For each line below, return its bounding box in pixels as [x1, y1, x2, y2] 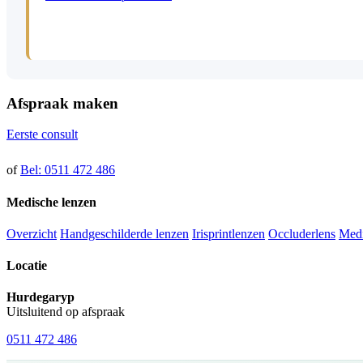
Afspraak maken [6, 94, 118, 112]
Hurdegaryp [6, 290, 75, 305]
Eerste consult [6, 127, 78, 142]
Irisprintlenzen [192, 226, 265, 241]
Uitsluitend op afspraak [6, 305, 125, 319]
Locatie [6, 258, 47, 273]
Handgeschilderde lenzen [60, 226, 189, 241]
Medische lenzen [6, 194, 96, 209]
